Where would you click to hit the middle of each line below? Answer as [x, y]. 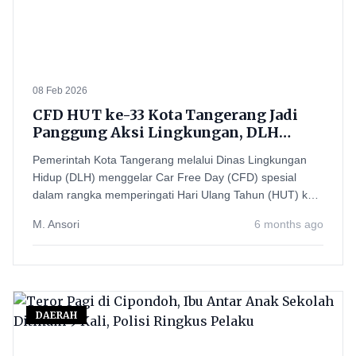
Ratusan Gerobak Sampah [126, 167]
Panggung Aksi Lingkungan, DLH [156, 132]
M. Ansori [56, 224]
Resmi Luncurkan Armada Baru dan [162, 150]
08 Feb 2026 [60, 91]
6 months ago [289, 224]
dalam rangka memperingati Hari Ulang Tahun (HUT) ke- [175, 195]
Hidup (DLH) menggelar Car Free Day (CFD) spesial [164, 177]
